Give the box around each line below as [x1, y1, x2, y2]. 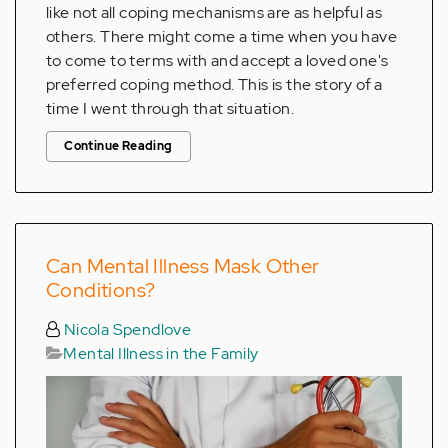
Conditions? [46, 277, 156, 304]
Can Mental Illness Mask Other [46, 253, 320, 280]
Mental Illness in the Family [63, 343, 259, 365]
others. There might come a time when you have [46, 26, 397, 48]
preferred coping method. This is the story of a [46, 74, 383, 96]
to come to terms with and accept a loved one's [46, 50, 389, 72]
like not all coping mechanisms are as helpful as [46, 2, 383, 24]
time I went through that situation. [46, 98, 294, 120]
